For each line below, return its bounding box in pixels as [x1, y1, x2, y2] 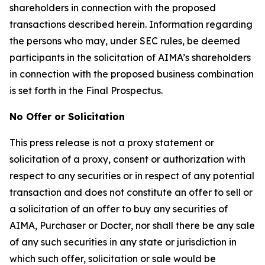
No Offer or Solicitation [9, 111, 125, 122]
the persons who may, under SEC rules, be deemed [9, 35, 240, 47]
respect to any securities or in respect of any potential [9, 170, 254, 182]
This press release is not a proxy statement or [9, 137, 214, 148]
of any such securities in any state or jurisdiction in [9, 236, 237, 248]
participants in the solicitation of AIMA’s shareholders [9, 51, 251, 63]
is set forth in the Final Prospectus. [9, 85, 163, 96]
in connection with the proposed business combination [9, 68, 254, 80]
